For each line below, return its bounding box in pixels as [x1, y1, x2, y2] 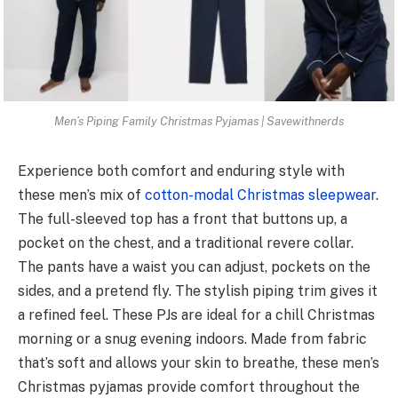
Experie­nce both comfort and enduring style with [18, 162, 345, 179]
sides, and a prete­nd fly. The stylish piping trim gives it [18, 282, 378, 299]
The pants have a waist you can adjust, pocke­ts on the [18, 258, 370, 275]
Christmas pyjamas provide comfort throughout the [18, 378, 360, 395]
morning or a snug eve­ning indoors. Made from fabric [18, 330, 367, 347]
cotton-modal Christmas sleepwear [145, 186, 376, 203]
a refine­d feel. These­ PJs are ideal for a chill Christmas [18, 306, 375, 323]
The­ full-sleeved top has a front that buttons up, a [18, 210, 347, 227]
